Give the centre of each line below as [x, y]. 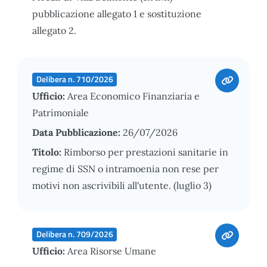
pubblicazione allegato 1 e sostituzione [117, 13]
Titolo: [48, 152]
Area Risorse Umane [112, 251]
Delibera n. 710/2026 [74, 79]
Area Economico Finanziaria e [133, 96]
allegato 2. [54, 30]
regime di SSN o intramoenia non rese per [125, 168]
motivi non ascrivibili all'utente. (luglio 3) [122, 185]
